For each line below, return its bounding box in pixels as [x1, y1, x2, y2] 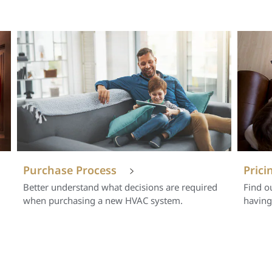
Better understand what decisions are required [23, 181, 218, 194]
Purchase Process [23, 163, 117, 178]
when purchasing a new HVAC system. [23, 194, 186, 207]
